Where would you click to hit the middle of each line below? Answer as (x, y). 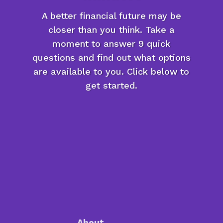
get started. (111, 86)
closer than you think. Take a (111, 30)
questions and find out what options (111, 58)
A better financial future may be (111, 16)
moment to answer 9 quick (111, 44)
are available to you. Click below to (111, 72)
